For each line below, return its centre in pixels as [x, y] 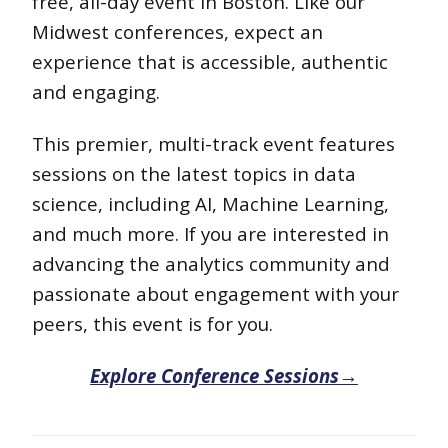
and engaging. [96, 91]
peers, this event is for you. [152, 323]
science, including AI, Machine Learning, [210, 203]
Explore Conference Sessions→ [224, 375]
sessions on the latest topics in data [194, 173]
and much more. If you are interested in [210, 233]
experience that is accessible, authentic [210, 61]
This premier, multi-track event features [213, 143]
